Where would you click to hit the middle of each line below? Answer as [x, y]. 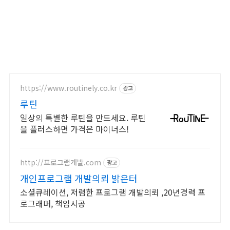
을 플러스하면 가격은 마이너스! [74, 129]
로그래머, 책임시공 [53, 203]
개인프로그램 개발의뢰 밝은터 [79, 178]
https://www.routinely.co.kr [69, 88]
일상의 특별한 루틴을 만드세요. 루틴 [83, 117]
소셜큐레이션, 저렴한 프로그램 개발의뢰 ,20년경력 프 [113, 192]
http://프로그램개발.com [61, 162]
